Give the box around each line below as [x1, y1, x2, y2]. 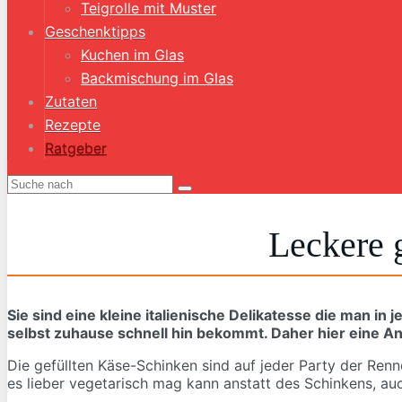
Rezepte [45, 116, 100, 134]
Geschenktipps [45, 22, 145, 40]
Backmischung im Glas [81, 69, 233, 87]
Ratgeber [45, 139, 107, 157]
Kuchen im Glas [81, 46, 184, 64]
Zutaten [45, 92, 97, 110]
